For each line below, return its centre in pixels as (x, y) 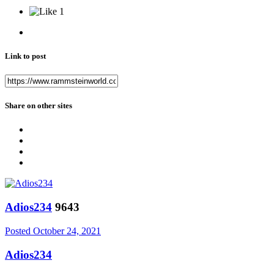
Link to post (25, 56)
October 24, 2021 (67, 231)
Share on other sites (39, 106)
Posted (19, 231)
